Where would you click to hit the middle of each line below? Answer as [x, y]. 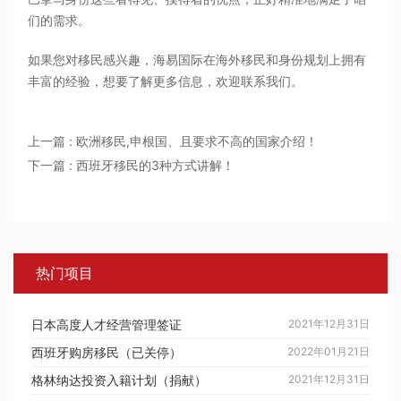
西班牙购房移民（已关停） [107, 353]
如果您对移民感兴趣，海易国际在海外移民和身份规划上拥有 [197, 60]
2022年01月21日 [328, 352]
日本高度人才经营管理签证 [107, 325]
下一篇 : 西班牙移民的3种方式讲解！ [132, 166]
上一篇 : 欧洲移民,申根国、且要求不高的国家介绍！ [173, 141]
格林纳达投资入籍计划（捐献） [119, 380]
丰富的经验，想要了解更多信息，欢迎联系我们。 [166, 81]
